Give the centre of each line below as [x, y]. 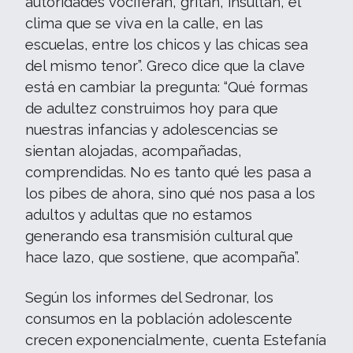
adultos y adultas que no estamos [139, 214]
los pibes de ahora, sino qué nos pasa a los [170, 193]
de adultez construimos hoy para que [152, 108]
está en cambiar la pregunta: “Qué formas [167, 87]
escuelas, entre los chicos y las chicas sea [167, 44]
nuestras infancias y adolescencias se [152, 129]
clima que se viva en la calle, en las [144, 23]
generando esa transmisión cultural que [159, 236]
